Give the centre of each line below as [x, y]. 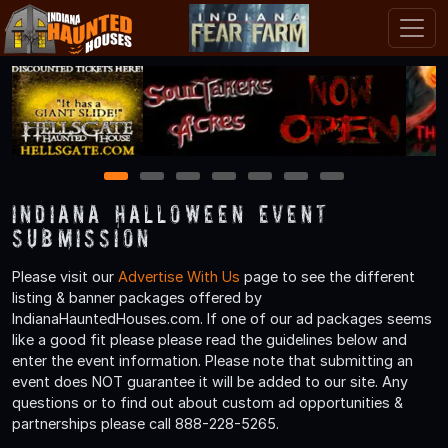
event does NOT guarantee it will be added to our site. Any [210, 381]
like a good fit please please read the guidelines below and [209, 339]
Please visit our [65, 276]
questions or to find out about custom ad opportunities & [207, 402]
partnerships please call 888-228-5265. [145, 423]
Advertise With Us [179, 276]
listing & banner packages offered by [137, 297]
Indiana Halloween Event [171, 213]
